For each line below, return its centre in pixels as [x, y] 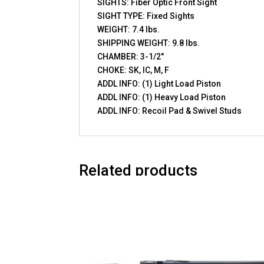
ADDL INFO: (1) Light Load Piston [159, 83]
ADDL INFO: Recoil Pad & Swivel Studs [170, 110]
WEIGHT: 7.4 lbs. [129, 29]
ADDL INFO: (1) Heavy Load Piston [162, 97]
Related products [138, 170]
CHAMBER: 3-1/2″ [131, 56]
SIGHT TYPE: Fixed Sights [146, 16]
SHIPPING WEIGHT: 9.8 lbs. [149, 43]
